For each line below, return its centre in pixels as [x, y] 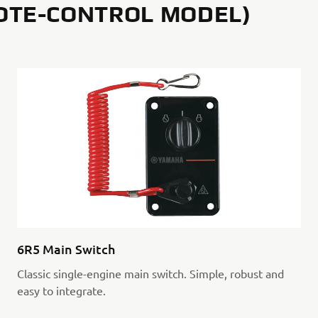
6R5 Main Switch [66, 249]
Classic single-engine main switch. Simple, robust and [150, 274]
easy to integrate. [61, 291]
